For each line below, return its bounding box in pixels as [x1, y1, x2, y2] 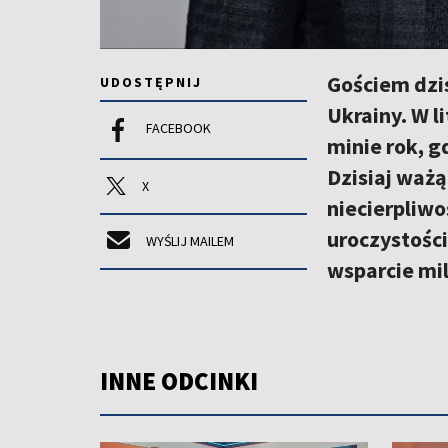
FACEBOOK [146, 118, 211, 137]
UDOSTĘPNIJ [100, 72, 202, 91]
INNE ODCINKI [100, 364, 258, 397]
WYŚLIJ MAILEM [146, 231, 234, 250]
